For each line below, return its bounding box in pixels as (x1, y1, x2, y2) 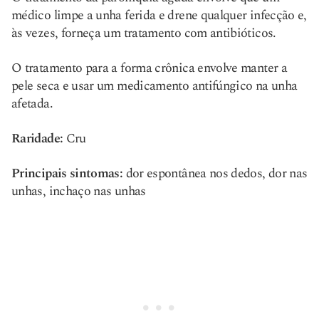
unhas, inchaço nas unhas (11, 182, 146, 201)
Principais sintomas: (11, 164, 123, 183)
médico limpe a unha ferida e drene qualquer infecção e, (11, 6, 307, 25)
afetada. (11, 94, 53, 113)
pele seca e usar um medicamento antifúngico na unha (11, 76, 298, 95)
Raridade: (11, 129, 63, 148)
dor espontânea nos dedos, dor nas (122, 164, 308, 183)
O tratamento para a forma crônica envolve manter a (11, 58, 287, 78)
